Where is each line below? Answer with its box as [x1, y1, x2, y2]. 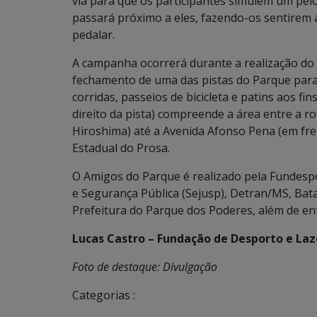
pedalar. [72, 27, 115, 42]
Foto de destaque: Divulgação [72, 259, 217, 275]
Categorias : [72, 287, 135, 303]
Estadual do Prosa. [72, 140, 170, 156]
